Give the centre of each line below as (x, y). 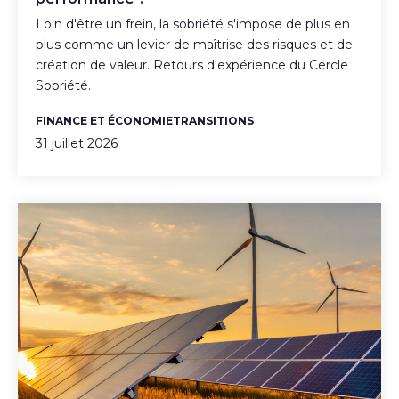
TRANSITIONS (213, 121)
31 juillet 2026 (77, 144)
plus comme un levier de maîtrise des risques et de (194, 45)
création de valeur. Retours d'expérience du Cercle (192, 65)
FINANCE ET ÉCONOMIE (104, 121)
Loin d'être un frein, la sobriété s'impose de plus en (193, 24)
